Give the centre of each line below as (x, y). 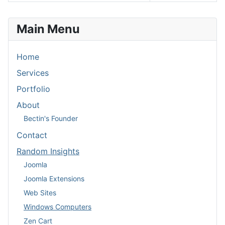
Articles (22, 8)
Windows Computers (58, 206)
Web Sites (40, 192)
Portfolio (33, 89)
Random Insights (48, 151)
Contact (32, 135)
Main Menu (48, 29)
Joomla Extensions (54, 178)
